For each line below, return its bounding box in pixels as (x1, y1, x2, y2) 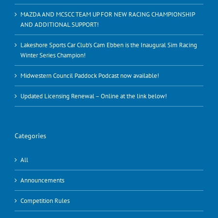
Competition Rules (20, 196, 70, 205)
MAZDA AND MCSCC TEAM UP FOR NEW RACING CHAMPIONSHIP (20, 10, 195, 18)
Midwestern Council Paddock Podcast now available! (20, 71, 159, 80)
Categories (15, 131, 46, 140)
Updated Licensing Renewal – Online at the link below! (20, 91, 167, 100)
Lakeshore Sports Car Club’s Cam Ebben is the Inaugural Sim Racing (20, 40, 197, 49)
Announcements (20, 176, 64, 184)
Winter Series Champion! (20, 51, 86, 59)
